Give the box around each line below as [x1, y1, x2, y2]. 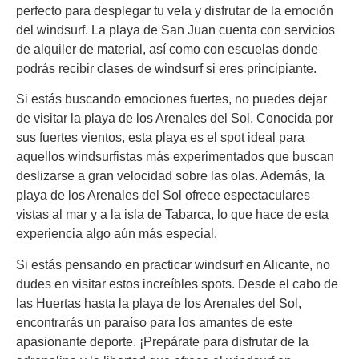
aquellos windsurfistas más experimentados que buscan [16, 150, 334, 164]
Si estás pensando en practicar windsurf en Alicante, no [16, 257, 330, 272]
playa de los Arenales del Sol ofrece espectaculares [16, 188, 310, 203]
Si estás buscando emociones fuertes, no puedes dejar [16, 92, 327, 107]
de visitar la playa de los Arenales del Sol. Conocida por [16, 111, 333, 126]
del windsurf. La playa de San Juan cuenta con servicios [16, 22, 335, 37]
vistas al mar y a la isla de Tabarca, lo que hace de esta [16, 208, 329, 222]
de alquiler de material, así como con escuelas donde [16, 42, 318, 56]
